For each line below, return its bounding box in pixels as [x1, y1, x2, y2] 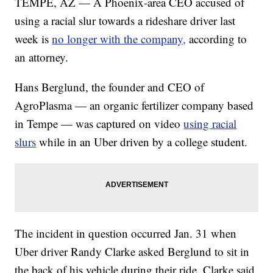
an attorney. [15, 49, 69, 65]
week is [15, 31, 52, 47]
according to [189, 31, 247, 47]
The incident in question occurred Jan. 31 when [15, 225, 237, 241]
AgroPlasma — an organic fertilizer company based [15, 97, 254, 113]
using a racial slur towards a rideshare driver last [15, 13, 236, 29]
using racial [183, 116, 237, 132]
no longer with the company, [52, 31, 186, 47]
